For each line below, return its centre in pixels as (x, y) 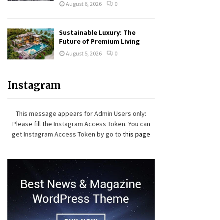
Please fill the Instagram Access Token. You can (81, 124)
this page (137, 134)
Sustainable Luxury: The (97, 33)
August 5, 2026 (84, 53)
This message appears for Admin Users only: (81, 114)
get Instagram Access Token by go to (67, 134)
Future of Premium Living (99, 41)
